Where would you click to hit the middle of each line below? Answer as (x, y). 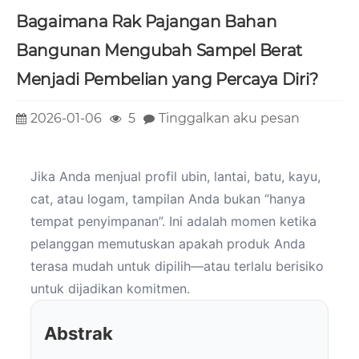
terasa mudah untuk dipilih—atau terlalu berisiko (177, 266)
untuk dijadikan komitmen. (110, 289)
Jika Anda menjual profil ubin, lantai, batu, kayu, (175, 177)
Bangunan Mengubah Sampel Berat (159, 50)
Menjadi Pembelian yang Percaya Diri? (167, 79)
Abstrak (79, 334)
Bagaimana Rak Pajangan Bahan (147, 21)
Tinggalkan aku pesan (229, 118)
